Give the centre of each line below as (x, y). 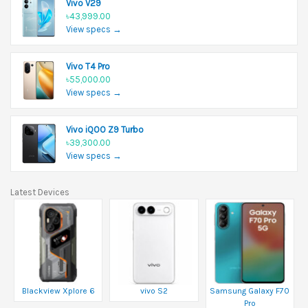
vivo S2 (154, 290)
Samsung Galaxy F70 (250, 290)
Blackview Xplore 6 (58, 290)
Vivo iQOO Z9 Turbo (105, 129)
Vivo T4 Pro (88, 66)
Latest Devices (40, 192)
